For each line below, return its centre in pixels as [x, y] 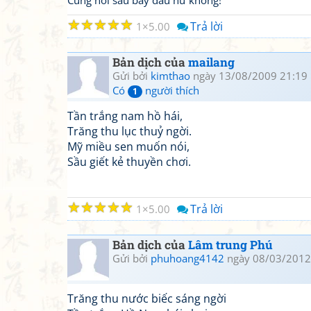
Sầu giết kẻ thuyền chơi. [129, 162]
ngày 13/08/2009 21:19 [249, 76]
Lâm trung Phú [230, 245]
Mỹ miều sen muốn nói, [128, 146]
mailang [211, 62]
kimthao [170, 76]
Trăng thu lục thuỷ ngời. [129, 131]
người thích [171, 90]
